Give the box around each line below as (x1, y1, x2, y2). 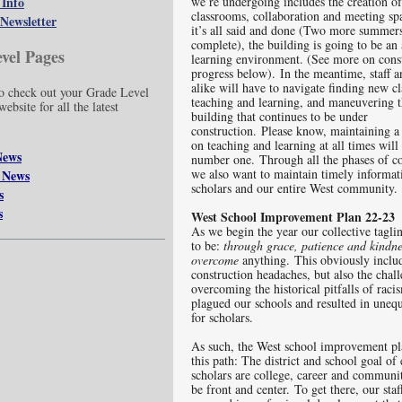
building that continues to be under (191, 108, 368, 125)
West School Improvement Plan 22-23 (191, 207, 395, 226)
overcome (191, 251, 242, 268)
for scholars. (191, 309, 262, 326)
